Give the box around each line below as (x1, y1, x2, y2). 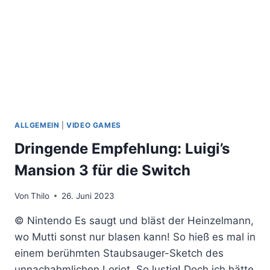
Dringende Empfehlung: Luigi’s (14, 140, 230, 158)
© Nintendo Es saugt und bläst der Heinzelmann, (14, 214, 254, 227)
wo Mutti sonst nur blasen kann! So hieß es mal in (14, 230, 256, 243)
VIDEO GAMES (66, 121, 121, 130)
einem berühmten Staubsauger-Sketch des (14, 246, 224, 259)
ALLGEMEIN (14, 121, 60, 130)
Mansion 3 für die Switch (14, 162, 190, 180)
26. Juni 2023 (61, 190, 115, 201)
